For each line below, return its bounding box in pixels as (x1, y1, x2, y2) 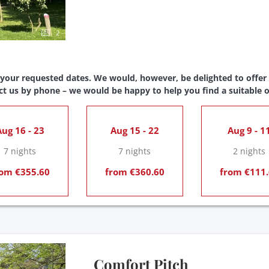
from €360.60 (104, 165, 165, 178)
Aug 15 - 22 (110, 124, 159, 136)
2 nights (233, 145, 265, 157)
